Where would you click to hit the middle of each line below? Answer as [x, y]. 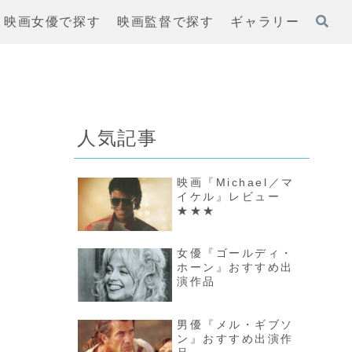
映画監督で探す [166, 22]
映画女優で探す [53, 22]
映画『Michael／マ [236, 183]
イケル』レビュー [236, 197]
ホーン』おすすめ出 [236, 268]
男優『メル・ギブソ [236, 325]
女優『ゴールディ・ [236, 253]
